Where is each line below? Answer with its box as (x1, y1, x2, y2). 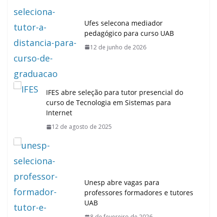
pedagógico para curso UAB (84, 28, 174, 38)
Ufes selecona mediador (84, 18, 163, 28)
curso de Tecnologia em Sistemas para (46, 98, 171, 108)
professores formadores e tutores (84, 188, 193, 198)
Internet (46, 108, 72, 118)
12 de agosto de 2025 (52, 123, 112, 131)
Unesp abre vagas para (84, 178, 159, 187)
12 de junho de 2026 (90, 43, 146, 51)
